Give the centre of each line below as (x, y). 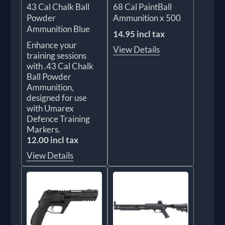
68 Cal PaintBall (142, 7)
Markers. (44, 129)
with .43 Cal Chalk (60, 66)
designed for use (57, 97)
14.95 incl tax (139, 34)
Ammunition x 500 (147, 18)
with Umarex (50, 108)
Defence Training (59, 119)
